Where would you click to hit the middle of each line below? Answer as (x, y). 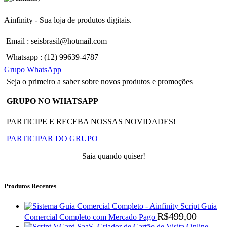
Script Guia (199, 206)
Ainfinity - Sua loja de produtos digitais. (68, 20)
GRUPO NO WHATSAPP (52, 101)
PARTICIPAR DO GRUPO (52, 138)
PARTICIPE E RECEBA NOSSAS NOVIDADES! (91, 121)
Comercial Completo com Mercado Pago (91, 217)
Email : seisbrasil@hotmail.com (56, 41)
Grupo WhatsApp (33, 70)
